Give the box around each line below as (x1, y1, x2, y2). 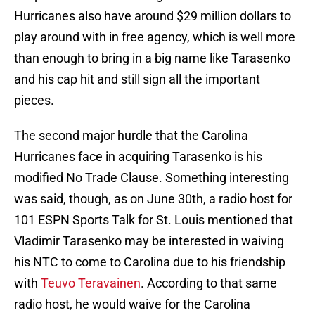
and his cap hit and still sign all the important (14, 72, 260, 87)
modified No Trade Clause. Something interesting (14, 170, 289, 186)
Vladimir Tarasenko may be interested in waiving (14, 233, 284, 249)
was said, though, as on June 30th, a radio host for (14, 191, 292, 207)
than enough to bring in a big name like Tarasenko (14, 51, 290, 66)
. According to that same (141, 276, 277, 291)
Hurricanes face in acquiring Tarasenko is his (14, 149, 262, 165)
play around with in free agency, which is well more (14, 30, 295, 45)
